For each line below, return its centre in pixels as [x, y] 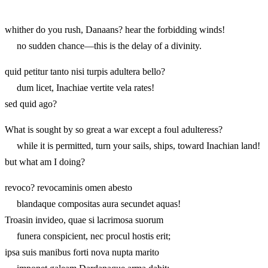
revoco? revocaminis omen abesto [68, 187]
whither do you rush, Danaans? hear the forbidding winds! [115, 29]
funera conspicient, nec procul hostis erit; [88, 236]
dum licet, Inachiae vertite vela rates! [80, 87]
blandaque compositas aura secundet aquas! [93, 203]
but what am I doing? [45, 162]
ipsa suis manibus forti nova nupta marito [82, 252]
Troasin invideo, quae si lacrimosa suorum [84, 220]
